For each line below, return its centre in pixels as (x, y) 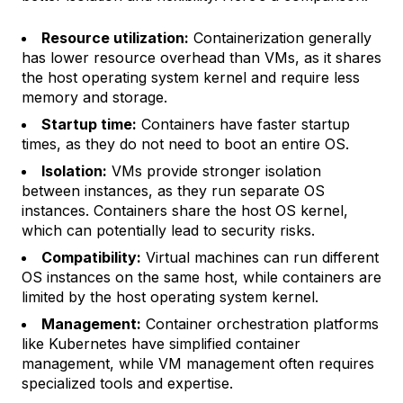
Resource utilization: (115, 38)
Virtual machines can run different (260, 257)
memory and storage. (94, 97)
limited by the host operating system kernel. (170, 297)
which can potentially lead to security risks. (168, 230)
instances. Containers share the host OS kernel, (185, 210)
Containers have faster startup (243, 124)
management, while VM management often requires (198, 363)
